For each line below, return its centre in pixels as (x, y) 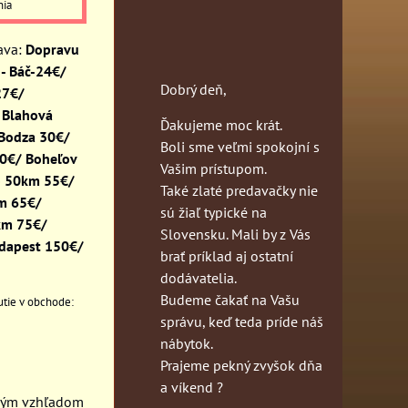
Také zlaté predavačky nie (239, 190)
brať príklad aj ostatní (227, 255)
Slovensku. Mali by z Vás (235, 234)
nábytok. (187, 343)
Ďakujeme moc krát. (221, 124)
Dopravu (52, 49)
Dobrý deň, (194, 89)
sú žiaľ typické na (214, 212)
